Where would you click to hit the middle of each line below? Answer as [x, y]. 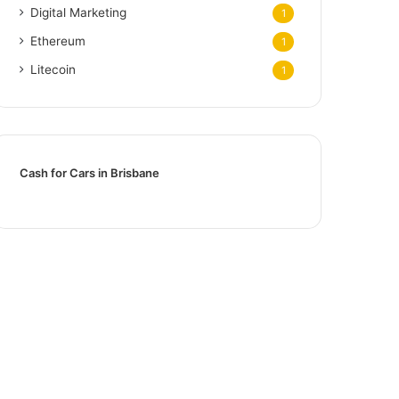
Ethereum [58, 41]
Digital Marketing [79, 12]
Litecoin [53, 69]
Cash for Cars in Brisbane [90, 172]
